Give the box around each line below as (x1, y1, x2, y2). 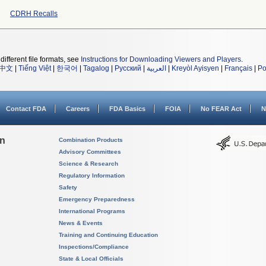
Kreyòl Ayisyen (172, 64, 219, 72)
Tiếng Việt (18, 64, 51, 72)
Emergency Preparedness (59, 196, 135, 202)
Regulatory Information (59, 172, 125, 179)
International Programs (59, 208, 125, 214)
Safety (59, 184, 77, 191)
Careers (66, 105, 90, 112)
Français (224, 64, 252, 72)
